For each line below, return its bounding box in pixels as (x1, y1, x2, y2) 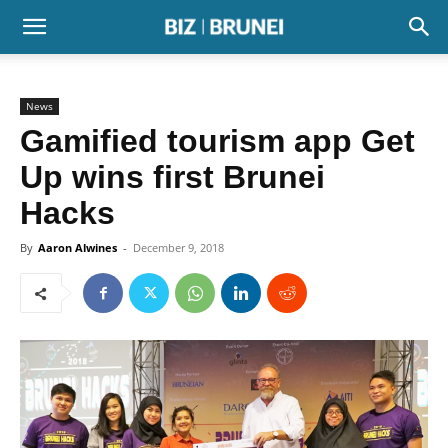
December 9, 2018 (133, 240, 224, 255)
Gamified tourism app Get (20, 123, 415, 159)
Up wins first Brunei (20, 159, 325, 195)
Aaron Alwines (38, 240, 117, 255)
